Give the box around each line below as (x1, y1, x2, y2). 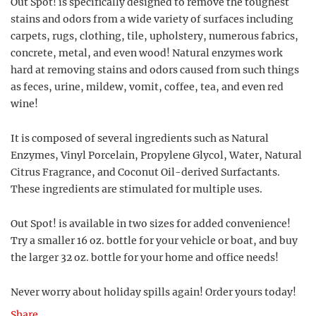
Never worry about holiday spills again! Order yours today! (11, 286, 296, 298)
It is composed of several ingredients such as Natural (11, 132, 269, 145)
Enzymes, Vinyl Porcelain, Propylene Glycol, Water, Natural (11, 149, 302, 162)
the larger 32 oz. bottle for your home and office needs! (11, 251, 279, 264)
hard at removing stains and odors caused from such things (11, 63, 299, 76)
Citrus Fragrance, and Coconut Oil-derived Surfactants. (11, 166, 280, 178)
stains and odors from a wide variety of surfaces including (11, 13, 293, 25)
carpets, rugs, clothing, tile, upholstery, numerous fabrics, (11, 30, 298, 42)
